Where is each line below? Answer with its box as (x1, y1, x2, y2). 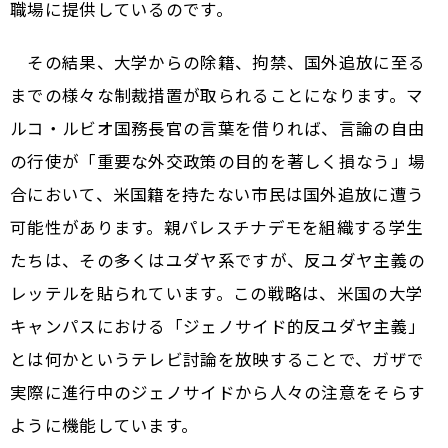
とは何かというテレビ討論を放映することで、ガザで (10, 347, 425, 372)
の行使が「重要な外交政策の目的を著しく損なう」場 (10, 149, 426, 174)
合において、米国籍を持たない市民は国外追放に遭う (10, 182, 425, 207)
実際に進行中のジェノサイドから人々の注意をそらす (10, 380, 426, 405)
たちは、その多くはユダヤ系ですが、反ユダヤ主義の (10, 248, 426, 273)
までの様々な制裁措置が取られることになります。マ (10, 83, 424, 108)
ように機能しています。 (10, 413, 199, 438)
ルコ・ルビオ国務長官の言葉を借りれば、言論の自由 (10, 116, 426, 141)
